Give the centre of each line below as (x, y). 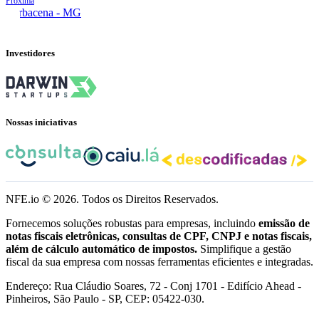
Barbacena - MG (43, 13)
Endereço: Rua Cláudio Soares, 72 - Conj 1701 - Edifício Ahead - (153, 286)
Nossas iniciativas (41, 122)
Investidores (30, 53)
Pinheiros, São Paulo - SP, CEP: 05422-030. (105, 299)
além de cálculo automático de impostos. (101, 249)
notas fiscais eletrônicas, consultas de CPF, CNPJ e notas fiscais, (159, 236)
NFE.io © (30, 199)
